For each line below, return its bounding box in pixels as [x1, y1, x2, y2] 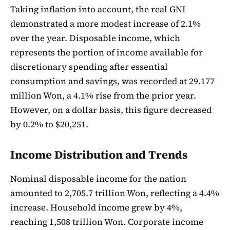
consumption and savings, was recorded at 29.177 [10, 74, 215, 87]
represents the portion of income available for [10, 46, 203, 59]
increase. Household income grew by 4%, [10, 201, 182, 214]
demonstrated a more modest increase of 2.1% [10, 17, 201, 30]
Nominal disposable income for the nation [10, 172, 186, 185]
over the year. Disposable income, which [10, 31, 180, 44]
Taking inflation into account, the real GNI [10, 3, 185, 15]
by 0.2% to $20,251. [10, 118, 88, 130]
